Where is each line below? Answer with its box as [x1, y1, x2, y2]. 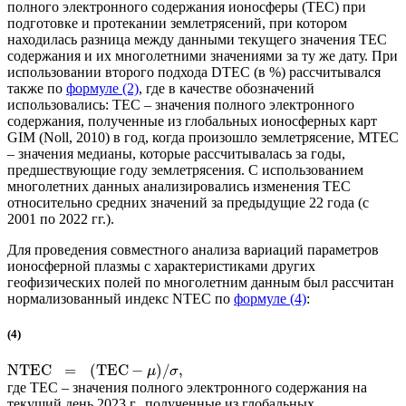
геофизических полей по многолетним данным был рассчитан [7, 275, 394, 291]
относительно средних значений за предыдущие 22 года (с [7, 195, 369, 211]
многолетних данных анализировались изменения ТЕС [7, 179, 351, 195]
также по [7, 81, 66, 97]
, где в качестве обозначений [139, 81, 314, 97]
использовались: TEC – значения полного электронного [7, 97, 354, 113]
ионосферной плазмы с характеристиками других [7, 258, 315, 275]
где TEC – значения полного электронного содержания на [7, 379, 367, 395]
